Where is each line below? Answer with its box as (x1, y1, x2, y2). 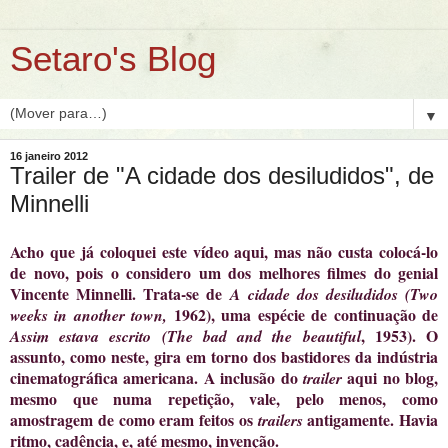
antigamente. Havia (307, 407, 438, 431)
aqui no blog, (347, 365, 438, 389)
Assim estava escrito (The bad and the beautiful (10, 324, 361, 347)
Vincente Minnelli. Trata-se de (10, 281, 230, 305)
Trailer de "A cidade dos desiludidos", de (10, 162, 434, 189)
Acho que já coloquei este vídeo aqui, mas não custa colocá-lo (10, 239, 438, 263)
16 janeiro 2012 (10, 150, 88, 162)
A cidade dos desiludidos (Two (229, 282, 438, 305)
